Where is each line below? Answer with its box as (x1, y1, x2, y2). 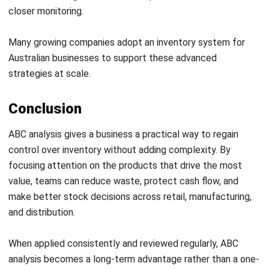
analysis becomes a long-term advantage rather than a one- (8, 115, 259, 127)
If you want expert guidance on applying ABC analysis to (8, 162, 245, 174)
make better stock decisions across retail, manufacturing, (8, 52, 252, 64)
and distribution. (8, 68, 75, 80)
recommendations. (8, 193, 86, 205)
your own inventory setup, (8, 177, 119, 189)
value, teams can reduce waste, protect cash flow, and (8, 37, 238, 49)
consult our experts (119, 177, 202, 189)
